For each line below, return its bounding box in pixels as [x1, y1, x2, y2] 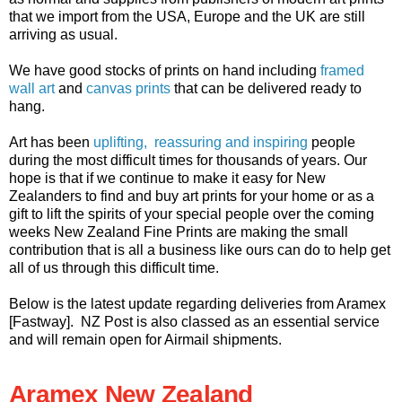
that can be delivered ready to [170, 80, 362, 96]
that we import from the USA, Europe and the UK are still [9, 8, 365, 24]
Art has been [9, 134, 93, 150]
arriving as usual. [9, 26, 118, 42]
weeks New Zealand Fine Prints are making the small [9, 223, 348, 240]
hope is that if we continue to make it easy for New [9, 170, 326, 186]
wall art [9, 80, 55, 96]
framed [320, 62, 364, 78]
